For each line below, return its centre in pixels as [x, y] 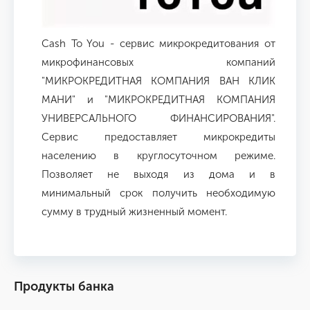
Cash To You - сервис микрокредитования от [158, 44]
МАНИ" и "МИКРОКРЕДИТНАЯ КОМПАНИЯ [158, 100]
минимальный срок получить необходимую [158, 193]
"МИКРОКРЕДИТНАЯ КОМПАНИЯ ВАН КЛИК [158, 81]
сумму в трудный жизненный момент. [134, 212]
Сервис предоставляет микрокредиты [158, 137]
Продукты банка [64, 287]
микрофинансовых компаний [158, 63]
